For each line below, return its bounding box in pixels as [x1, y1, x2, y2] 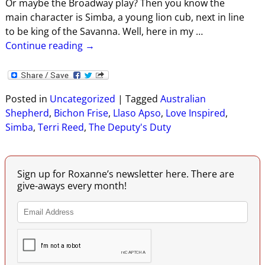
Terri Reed [37, 120, 84, 134]
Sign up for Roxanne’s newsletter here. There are [17, 167, 234, 180]
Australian [160, 92, 206, 105]
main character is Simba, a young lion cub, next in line [5, 11, 244, 24]
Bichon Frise [53, 106, 108, 119]
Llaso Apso [112, 106, 161, 119]
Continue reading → [5, 39, 95, 53]
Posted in [5, 92, 47, 105]
